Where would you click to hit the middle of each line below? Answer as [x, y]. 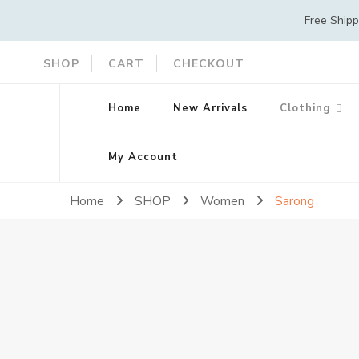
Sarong [295, 201]
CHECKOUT [208, 63]
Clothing [305, 108]
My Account [143, 157]
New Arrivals [210, 108]
